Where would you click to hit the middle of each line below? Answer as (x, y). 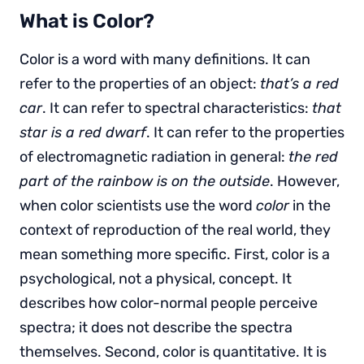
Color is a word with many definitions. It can (165, 59)
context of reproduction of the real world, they (175, 230)
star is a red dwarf (83, 132)
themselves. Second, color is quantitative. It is (173, 351)
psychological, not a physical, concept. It (156, 278)
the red (313, 156)
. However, (305, 181)
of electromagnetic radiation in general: (154, 156)
